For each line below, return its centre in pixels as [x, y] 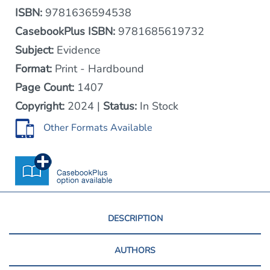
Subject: [34, 50]
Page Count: [45, 87]
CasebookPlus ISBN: [65, 31]
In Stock [158, 106]
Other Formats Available [98, 128]
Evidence [77, 50]
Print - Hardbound [98, 69]
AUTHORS [135, 250]
